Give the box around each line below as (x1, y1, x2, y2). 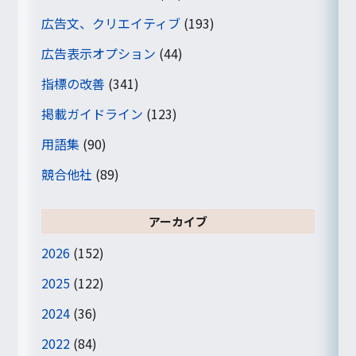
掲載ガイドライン (41, 103, 144, 123)
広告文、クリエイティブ (41, 13, 181, 33)
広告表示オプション (41, 43, 157, 63)
